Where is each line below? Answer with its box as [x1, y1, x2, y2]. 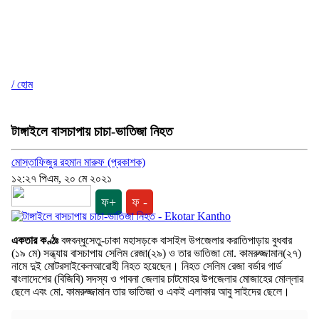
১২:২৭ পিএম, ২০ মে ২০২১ [11, 172, 112, 185]
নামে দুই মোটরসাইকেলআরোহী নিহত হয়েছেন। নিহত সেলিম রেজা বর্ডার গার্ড [11, 260, 282, 273]
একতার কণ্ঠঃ [11, 234, 58, 247]
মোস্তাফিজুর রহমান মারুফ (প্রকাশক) [11, 156, 145, 169]
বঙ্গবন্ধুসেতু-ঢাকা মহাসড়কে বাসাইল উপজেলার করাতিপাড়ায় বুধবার [58, 234, 292, 247]
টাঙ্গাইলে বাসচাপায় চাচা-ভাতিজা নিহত [11, 123, 172, 139]
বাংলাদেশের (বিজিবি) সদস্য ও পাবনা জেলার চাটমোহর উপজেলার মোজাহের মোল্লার [11, 273, 303, 286]
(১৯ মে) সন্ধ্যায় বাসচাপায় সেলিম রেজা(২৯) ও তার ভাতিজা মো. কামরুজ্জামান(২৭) [11, 247, 301, 260]
